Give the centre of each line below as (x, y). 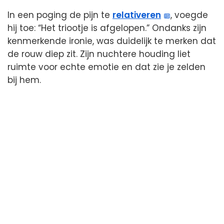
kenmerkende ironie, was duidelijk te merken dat (112, 41)
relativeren (137, 15)
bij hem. (24, 80)
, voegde (189, 15)
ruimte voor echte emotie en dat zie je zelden (106, 67)
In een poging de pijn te (60, 15)
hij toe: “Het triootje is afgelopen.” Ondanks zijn (107, 28)
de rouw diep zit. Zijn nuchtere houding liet (99, 54)
